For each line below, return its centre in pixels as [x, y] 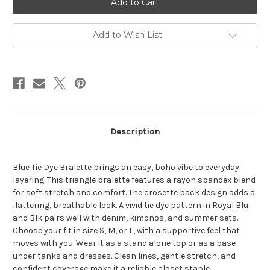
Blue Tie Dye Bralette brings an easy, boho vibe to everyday [126, 168]
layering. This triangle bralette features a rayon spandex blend [134, 180]
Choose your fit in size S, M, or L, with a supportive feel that [126, 231]
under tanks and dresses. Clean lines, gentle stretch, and [124, 256]
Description [135, 132]
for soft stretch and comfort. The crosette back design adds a [134, 193]
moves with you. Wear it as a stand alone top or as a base [124, 243]
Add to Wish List [127, 35]
